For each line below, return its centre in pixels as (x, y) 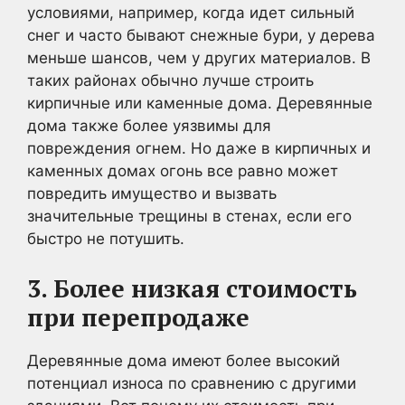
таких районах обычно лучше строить (170, 80)
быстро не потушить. (106, 239)
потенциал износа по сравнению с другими (192, 383)
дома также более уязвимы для (149, 126)
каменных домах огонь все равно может (183, 171)
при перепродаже (138, 317)
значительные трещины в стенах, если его (189, 216)
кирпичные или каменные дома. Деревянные (200, 103)
